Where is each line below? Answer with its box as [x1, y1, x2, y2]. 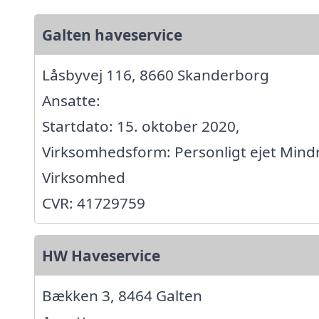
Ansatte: [42, 90, 100, 111]
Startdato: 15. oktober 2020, [42, 116, 240, 137]
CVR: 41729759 [42, 193, 145, 214]
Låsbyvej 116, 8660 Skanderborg [42, 65, 269, 85]
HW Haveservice [42, 246, 160, 266]
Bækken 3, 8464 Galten [42, 286, 202, 306]
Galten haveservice [42, 25, 182, 46]
